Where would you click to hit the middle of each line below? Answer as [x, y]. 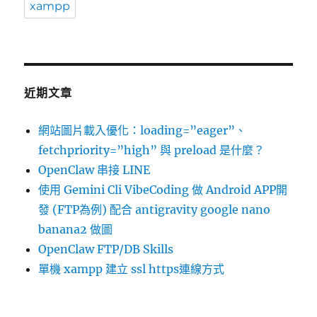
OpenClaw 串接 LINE [94, 169]
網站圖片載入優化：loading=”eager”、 [143, 130]
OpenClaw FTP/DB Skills [106, 249]
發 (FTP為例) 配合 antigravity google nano [155, 209]
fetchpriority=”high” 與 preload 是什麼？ [152, 150]
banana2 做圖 [76, 229]
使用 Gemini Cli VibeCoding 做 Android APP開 [163, 189]
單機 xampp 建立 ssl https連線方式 [132, 269]
